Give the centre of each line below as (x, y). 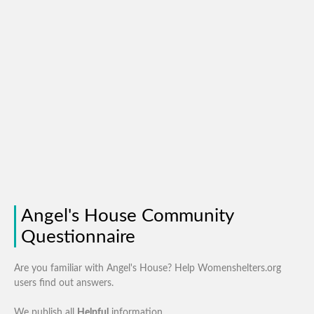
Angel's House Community (128, 216)
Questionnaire (78, 237)
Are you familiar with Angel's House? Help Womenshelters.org (148, 268)
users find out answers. (64, 283)
